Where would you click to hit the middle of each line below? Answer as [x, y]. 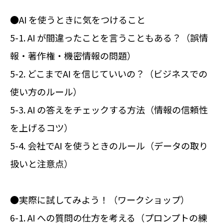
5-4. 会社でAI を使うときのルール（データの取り [109, 145]
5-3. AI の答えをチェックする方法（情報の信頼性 [109, 109]
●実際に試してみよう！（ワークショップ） [100, 199]
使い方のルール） [46, 91]
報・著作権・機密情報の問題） [73, 55]
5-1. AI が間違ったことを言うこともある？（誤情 [109, 37]
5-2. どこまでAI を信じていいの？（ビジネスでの [109, 73]
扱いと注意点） [41, 163]
